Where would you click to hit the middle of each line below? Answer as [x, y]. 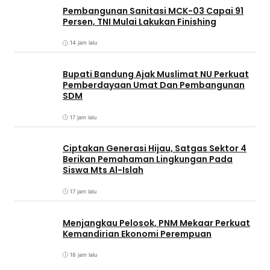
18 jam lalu [83, 255]
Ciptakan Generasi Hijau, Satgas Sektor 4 [155, 149]
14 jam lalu [83, 43]
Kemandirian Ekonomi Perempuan [137, 234]
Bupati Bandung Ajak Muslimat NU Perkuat [156, 74]
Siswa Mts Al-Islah [103, 170]
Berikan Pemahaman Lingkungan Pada [148, 159]
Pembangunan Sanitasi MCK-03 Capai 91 [153, 11]
